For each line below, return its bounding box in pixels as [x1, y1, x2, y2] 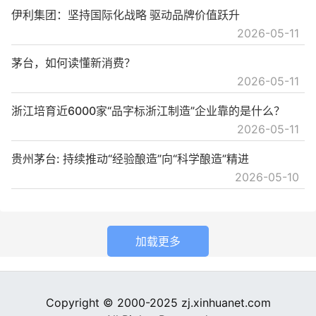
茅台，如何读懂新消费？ [11, 56, 135, 71]
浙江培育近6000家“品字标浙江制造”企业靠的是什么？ [11, 104, 285, 119]
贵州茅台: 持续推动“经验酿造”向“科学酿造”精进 [11, 152, 249, 166]
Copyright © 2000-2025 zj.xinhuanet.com [45, 296, 271, 310]
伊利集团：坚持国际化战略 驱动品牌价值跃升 [11, 8, 240, 23]
